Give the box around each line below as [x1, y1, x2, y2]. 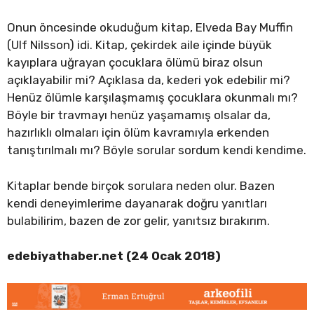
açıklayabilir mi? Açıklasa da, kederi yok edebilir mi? [7, 73, 293, 88]
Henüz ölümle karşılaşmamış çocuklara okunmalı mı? [7, 90, 298, 105]
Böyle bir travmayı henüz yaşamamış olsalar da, [7, 108, 271, 123]
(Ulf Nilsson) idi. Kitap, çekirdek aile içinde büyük [7, 38, 272, 53]
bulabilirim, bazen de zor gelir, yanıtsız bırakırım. [7, 213, 270, 228]
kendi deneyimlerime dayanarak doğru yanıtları [7, 196, 267, 210]
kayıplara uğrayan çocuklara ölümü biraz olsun [7, 55, 263, 70]
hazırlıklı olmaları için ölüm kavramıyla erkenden [7, 125, 269, 140]
